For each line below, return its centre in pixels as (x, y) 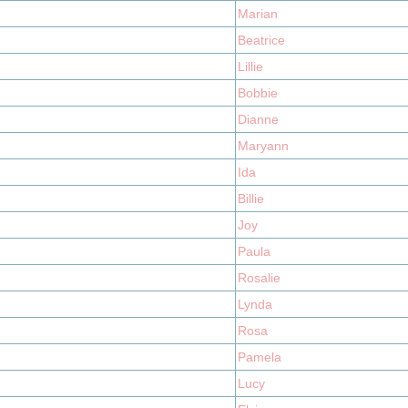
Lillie (250, 66)
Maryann (263, 146)
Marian (258, 14)
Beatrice (261, 40)
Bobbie (258, 93)
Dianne (258, 119)
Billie (251, 199)
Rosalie (259, 278)
